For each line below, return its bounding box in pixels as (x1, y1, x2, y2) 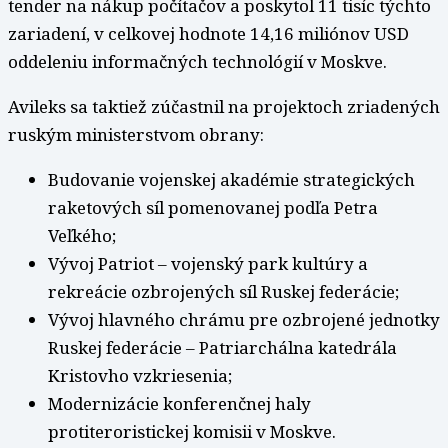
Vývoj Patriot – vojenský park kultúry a (48, 252, 368, 276)
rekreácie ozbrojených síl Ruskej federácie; (48, 280, 399, 304)
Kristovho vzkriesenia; (48, 364, 232, 388)
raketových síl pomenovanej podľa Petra (48, 196, 378, 220)
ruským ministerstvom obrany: (8, 123, 264, 147)
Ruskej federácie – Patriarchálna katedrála (48, 336, 397, 360)
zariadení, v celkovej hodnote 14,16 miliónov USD (8, 22, 409, 46)
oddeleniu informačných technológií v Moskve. (8, 50, 387, 74)
